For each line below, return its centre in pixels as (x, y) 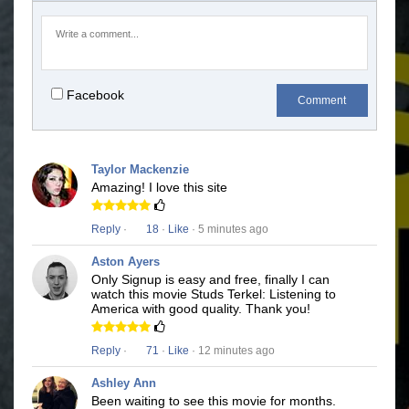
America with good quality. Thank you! (201, 309)
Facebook (95, 95)
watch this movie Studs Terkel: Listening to (214, 294)
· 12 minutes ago (232, 351)
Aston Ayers (126, 262)
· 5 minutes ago (229, 230)
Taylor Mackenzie (140, 170)
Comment (322, 101)
